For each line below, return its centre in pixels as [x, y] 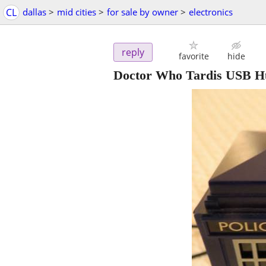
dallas [34, 12]
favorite [194, 56]
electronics [211, 12]
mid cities [77, 12]
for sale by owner [142, 12]
